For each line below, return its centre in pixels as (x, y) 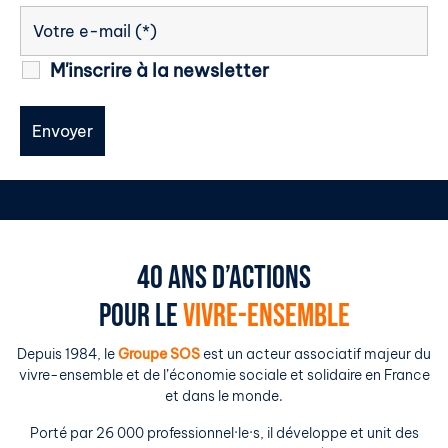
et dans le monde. (224, 395)
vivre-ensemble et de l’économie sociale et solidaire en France (224, 374)
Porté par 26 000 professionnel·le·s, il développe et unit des (224, 432)
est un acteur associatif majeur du (315, 353)
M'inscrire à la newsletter (159, 70)
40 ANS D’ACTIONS (224, 278)
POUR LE (140, 316)
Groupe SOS (159, 353)
